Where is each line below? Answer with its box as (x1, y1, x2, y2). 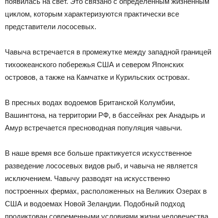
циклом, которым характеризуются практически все (5, 10, 179, 18)
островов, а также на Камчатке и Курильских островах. (5, 73, 190, 81)
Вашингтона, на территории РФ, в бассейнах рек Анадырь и (5, 111, 205, 119)
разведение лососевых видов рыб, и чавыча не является (5, 162, 198, 170)
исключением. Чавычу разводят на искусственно (5, 174, 170, 182)
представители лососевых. (5, 22, 96, 31)
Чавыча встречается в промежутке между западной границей (5, 48, 211, 56)
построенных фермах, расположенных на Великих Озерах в (5, 187, 207, 195)
